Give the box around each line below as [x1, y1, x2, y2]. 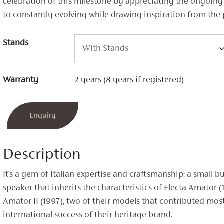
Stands [2, 39, 28, 48]
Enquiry [29, 112, 56, 120]
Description [2, 147, 81, 163]
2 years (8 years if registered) [74, 76, 184, 85]
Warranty [2, 76, 38, 85]
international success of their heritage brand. [2, 211, 172, 220]
